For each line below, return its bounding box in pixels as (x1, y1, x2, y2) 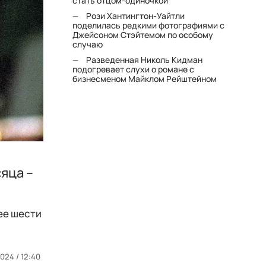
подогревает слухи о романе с (72, 64, 195, 75)
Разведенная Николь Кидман (86, 54, 203, 65)
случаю (72, 39, 103, 50)
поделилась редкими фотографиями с (72, 20, 225, 31)
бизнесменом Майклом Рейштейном (72, 73, 217, 84)
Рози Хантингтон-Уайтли (86, 10, 185, 21)
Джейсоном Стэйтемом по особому (72, 29, 214, 40)
